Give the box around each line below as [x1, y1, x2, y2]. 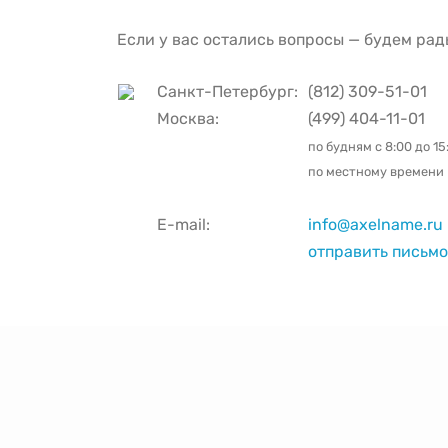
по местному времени [308, 164, 444, 179]
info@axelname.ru [308, 215, 443, 234]
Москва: [157, 109, 219, 128]
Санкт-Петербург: [157, 82, 306, 101]
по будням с [308, 139, 385, 154]
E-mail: [157, 215, 210, 234]
